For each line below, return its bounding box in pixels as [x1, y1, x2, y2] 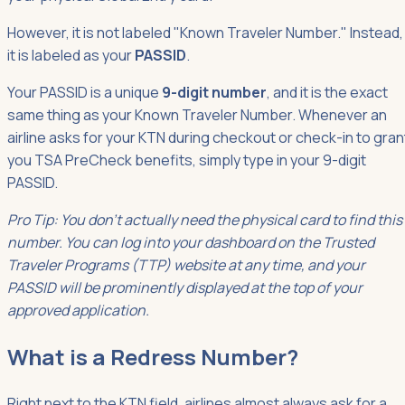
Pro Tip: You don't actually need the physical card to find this [7, 209, 402, 230]
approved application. [7, 299, 149, 320]
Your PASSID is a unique [7, 81, 162, 102]
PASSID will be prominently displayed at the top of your [7, 277, 363, 297]
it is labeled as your [7, 44, 135, 65]
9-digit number [162, 81, 267, 102]
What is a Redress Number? [7, 341, 298, 372]
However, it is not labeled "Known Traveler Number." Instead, [7, 22, 403, 42]
